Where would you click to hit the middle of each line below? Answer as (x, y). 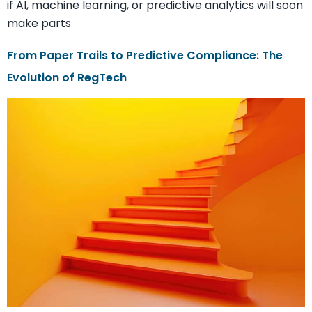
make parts (39, 24)
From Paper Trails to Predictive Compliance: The (145, 56)
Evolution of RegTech (67, 78)
